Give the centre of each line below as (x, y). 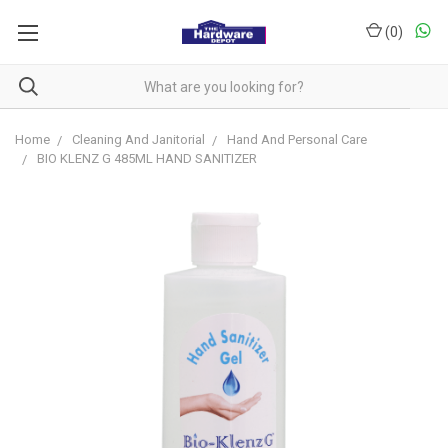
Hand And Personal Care (297, 139)
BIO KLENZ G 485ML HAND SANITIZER (147, 158)
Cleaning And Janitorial (138, 139)
